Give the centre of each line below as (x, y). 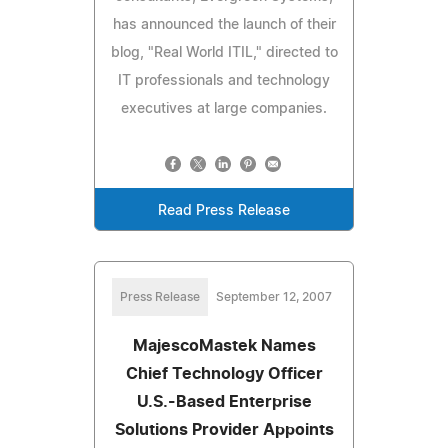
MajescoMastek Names (224, 345)
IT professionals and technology (224, 80)
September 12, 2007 (274, 296)
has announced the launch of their (224, 24)
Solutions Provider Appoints (224, 429)
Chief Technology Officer (224, 373)
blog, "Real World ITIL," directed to (224, 52)
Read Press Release (224, 210)
